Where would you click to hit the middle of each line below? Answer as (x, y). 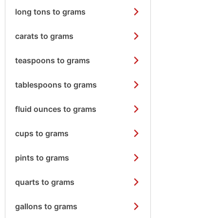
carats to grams (44, 36)
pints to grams (42, 158)
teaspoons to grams (53, 60)
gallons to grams (46, 206)
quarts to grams (45, 182)
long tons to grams (50, 12)
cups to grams (42, 133)
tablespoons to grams (56, 85)
